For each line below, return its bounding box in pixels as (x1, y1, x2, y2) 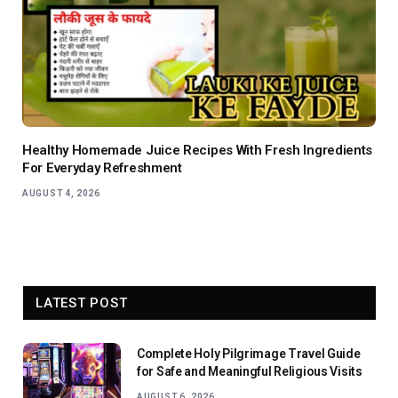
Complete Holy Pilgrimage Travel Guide (137, 346, 361, 362)
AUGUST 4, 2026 (22, 188, 100, 199)
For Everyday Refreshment (22, 160, 182, 177)
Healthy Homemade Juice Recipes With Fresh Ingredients (22, 142, 373, 159)
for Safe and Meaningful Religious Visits (137, 364, 362, 379)
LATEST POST (36, 295, 128, 312)
